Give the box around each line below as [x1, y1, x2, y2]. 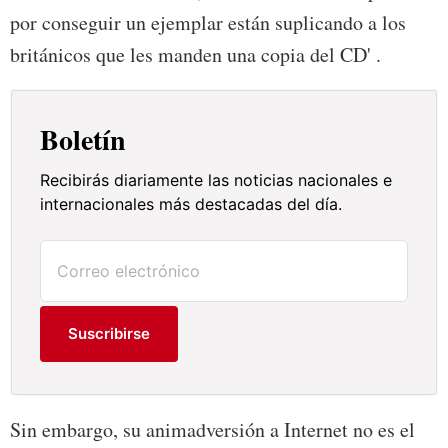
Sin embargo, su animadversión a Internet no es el [10, 416, 415, 444]
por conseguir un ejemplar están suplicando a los [10, 9, 406, 37]
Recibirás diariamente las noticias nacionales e [40, 170, 393, 191]
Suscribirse [68, 324, 151, 344]
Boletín [40, 119, 127, 161]
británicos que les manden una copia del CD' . [10, 41, 381, 69]
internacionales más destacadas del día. [40, 194, 343, 215]
